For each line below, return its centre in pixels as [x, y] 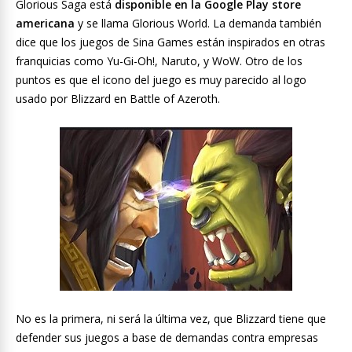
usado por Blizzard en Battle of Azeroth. [118, 99]
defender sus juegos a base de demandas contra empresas [167, 338]
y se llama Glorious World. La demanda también [198, 24]
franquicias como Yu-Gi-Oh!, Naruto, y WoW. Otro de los [159, 61]
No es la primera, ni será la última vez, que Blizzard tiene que [171, 319]
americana [45, 24]
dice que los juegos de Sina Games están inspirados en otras [170, 42]
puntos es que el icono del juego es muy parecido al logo [161, 80]
